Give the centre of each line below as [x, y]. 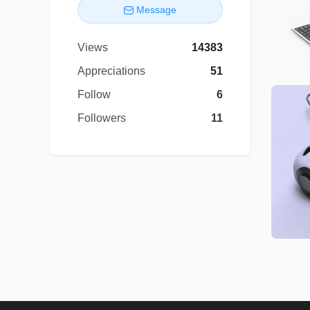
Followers [102, 118]
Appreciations [111, 71]
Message [156, 9]
